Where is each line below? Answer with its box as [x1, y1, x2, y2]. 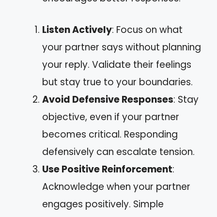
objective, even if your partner [42, 110, 179, 124]
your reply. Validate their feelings [42, 58, 191, 71]
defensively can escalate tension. [42, 145, 195, 158]
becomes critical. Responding [42, 127, 178, 141]
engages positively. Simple [42, 197, 164, 211]
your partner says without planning [42, 40, 201, 54]
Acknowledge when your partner [42, 180, 190, 193]
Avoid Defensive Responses [42, 93, 173, 106]
